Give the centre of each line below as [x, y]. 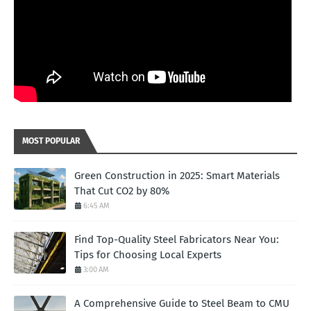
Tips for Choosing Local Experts [148, 255]
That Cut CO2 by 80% [122, 191]
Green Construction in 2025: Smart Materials [177, 176]
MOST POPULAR [51, 141]
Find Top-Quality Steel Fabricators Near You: [177, 240]
